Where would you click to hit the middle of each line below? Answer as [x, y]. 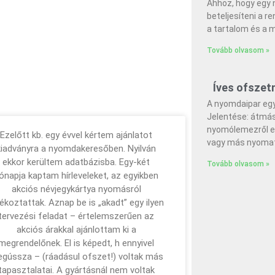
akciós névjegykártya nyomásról [76, 189]
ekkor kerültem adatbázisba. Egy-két [76, 162]
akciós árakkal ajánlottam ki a [76, 229]
